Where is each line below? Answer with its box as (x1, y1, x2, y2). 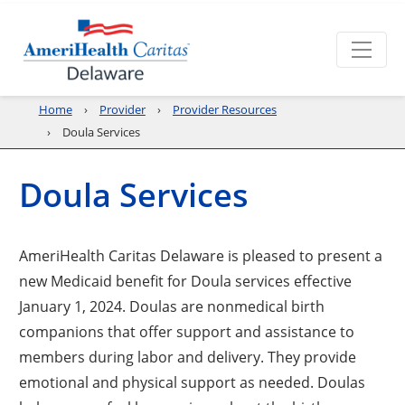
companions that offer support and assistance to (19, 321, 355, 341)
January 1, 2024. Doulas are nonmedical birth (19, 296, 325, 316)
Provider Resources (173, 102, 278, 117)
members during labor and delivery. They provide (19, 346, 357, 366)
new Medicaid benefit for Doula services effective (19, 270, 353, 290)
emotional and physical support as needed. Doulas (19, 372, 366, 391)
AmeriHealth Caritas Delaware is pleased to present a (19, 245, 383, 265)
